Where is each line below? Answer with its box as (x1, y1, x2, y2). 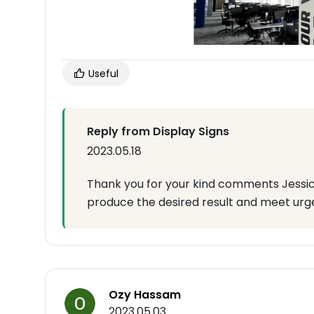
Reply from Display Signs (87, 123, 229, 140)
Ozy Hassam (109, 287, 181, 303)
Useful (86, 67, 118, 81)
